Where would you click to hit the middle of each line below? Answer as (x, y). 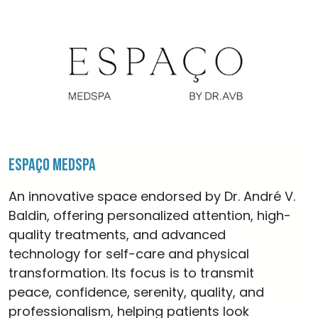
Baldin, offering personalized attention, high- (150, 215)
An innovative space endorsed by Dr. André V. (152, 196)
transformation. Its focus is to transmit (131, 273)
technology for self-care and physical (129, 254)
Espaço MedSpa (52, 165)
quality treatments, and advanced (117, 235)
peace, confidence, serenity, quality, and (136, 292)
